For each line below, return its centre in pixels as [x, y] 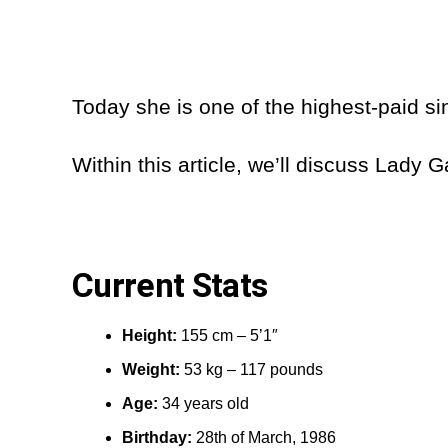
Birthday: [159, 437]
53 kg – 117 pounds [253, 369]
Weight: [153, 369]
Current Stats [170, 285]
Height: [151, 335]
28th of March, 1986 [268, 437]
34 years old [207, 403]
